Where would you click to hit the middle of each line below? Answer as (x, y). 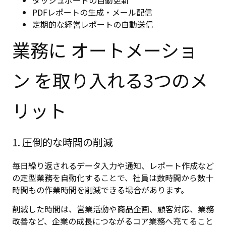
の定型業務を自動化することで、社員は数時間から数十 (113, 177)
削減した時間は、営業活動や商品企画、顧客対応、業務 (113, 209)
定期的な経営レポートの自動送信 (93, 24)
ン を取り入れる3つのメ (110, 79)
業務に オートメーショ (105, 49)
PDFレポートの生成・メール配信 (92, 12)
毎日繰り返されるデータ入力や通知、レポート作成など (113, 165)
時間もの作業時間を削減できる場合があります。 (100, 189)
